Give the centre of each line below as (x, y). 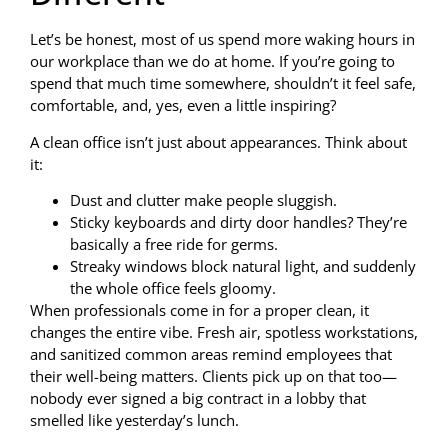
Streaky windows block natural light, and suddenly (243, 266)
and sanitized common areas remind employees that (211, 354)
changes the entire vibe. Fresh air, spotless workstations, (224, 332)
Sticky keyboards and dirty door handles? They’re (238, 222)
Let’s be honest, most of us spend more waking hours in (222, 39)
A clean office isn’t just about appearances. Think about (218, 141)
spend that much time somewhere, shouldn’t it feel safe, (223, 83)
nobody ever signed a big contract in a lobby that (198, 398)
